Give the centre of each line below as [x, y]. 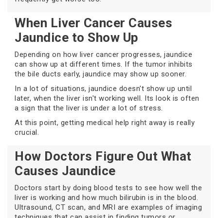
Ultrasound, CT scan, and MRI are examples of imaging [108, 208]
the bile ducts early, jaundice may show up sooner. [100, 74]
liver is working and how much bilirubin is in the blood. [106, 198]
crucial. [27, 133]
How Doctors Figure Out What [103, 156]
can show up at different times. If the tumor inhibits [104, 64]
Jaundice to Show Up [77, 38]
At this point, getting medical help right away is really [105, 123]
